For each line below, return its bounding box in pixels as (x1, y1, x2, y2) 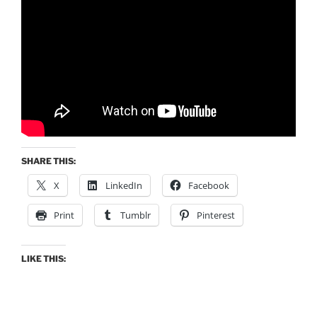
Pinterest (197, 208, 235, 221)
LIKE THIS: (21, 253, 66, 264)
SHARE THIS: (21, 155, 76, 166)
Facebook (188, 178, 229, 192)
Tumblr (120, 208, 151, 221)
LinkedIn (105, 178, 142, 192)
